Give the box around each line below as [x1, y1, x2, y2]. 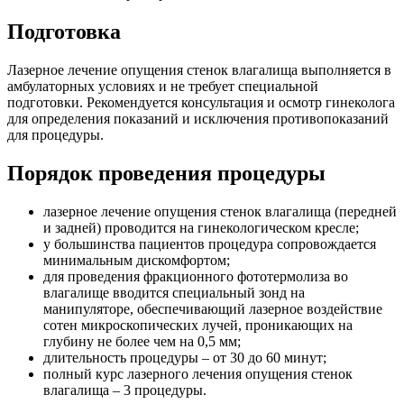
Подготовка [7, 20, 121, 44]
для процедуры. [7, 127, 104, 143]
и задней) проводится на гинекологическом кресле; [43, 219, 359, 235]
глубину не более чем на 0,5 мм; [43, 333, 241, 349]
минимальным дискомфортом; [43, 252, 230, 268]
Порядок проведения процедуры [7, 161, 326, 185]
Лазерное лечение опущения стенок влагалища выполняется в [7, 62, 391, 78]
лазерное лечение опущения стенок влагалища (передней [43, 203, 397, 219]
